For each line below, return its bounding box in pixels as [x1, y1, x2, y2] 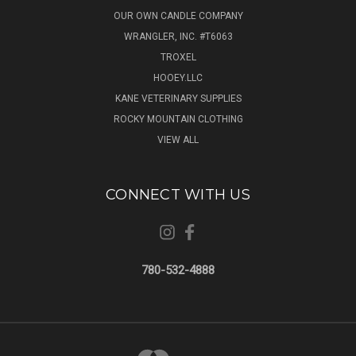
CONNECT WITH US [106, 186, 250, 204]
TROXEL [160, 52, 196, 64]
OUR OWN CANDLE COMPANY [113, 10, 243, 22]
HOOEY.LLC [153, 72, 203, 84]
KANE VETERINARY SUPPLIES [114, 93, 242, 105]
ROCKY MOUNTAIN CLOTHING [113, 114, 243, 126]
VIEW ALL [157, 134, 199, 146]
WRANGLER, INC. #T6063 [123, 31, 233, 43]
